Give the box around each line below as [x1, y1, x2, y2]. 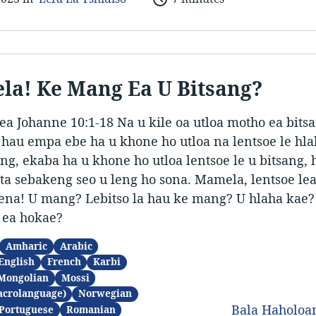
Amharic [6, 240, 48, 253]
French [47, 255, 81, 269]
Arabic [59, 240, 92, 253]
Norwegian [78, 287, 133, 300]
